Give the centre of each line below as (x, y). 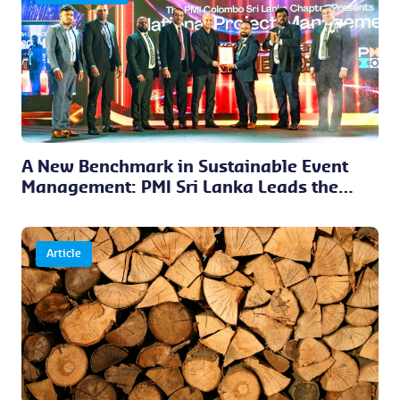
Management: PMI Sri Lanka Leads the (180, 187)
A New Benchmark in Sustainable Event (185, 167)
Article (64, 254)
